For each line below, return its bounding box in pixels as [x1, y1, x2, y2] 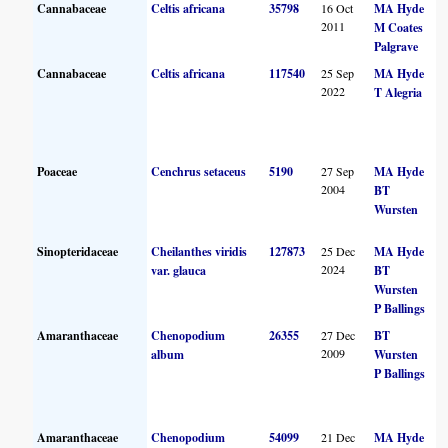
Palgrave [374, 37, 419, 55]
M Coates [374, 18, 424, 36]
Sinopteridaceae [37, 242, 119, 260]
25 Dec [321, 242, 356, 259]
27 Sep [321, 162, 355, 179]
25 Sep [321, 64, 355, 81]
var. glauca [151, 261, 207, 279]
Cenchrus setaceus [151, 162, 247, 180]
